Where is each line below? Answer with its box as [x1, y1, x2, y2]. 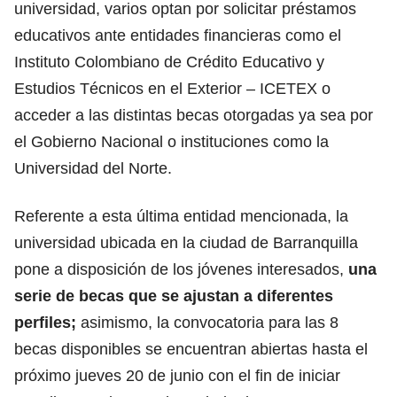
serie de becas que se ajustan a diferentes [14, 286, 333, 305]
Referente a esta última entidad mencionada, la [14, 206, 348, 225]
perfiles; [14, 313, 81, 331]
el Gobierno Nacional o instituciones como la [14, 132, 329, 151]
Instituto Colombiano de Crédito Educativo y [14, 52, 324, 71]
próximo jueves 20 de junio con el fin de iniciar [14, 366, 340, 385]
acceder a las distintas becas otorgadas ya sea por [14, 105, 373, 124]
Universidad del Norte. [14, 159, 172, 177]
